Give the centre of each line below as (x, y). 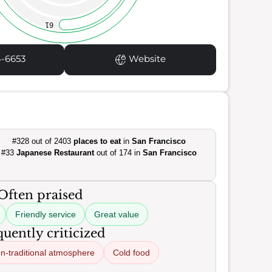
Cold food (131, 253)
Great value (116, 214)
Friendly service (45, 214)
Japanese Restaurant (55, 153)
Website (146, 59)
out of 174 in (118, 153)
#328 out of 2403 (42, 141)
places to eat (97, 141)
